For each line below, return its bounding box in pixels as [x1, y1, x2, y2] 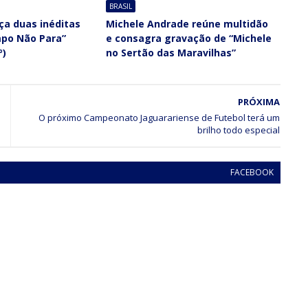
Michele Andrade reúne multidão [106, 16, 269, 30]
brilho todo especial [197, 123, 280, 136]
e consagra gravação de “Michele [106, 31, 272, 45]
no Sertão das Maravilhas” [106, 45, 236, 59]
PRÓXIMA [238, 95, 280, 108]
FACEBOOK [230, 166, 274, 178]
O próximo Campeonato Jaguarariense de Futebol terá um [38, 111, 280, 124]
